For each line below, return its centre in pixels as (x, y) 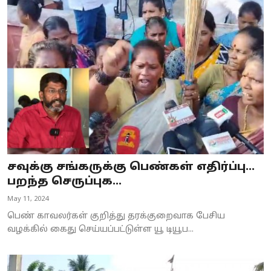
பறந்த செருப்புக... (64, 181)
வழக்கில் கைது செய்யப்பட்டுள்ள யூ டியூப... (100, 229)
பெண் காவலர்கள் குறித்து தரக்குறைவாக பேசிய (116, 216)
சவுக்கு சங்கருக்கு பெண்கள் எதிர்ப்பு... (131, 167)
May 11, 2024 (28, 199)
